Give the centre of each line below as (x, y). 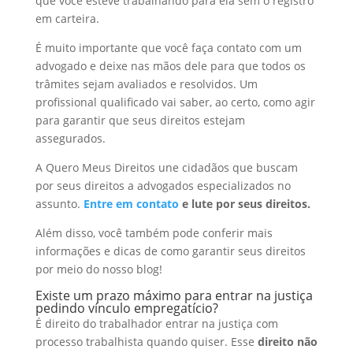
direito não (286, 342)
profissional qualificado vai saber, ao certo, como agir (175, 102)
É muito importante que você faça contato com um (168, 48)
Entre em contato (131, 204)
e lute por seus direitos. (244, 204)
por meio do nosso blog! (98, 269)
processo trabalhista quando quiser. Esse (145, 342)
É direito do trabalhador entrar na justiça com (156, 324)
